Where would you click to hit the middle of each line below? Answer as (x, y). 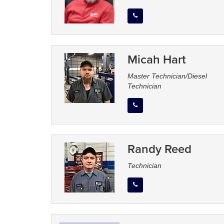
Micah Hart (156, 59)
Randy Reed (159, 149)
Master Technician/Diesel (167, 76)
